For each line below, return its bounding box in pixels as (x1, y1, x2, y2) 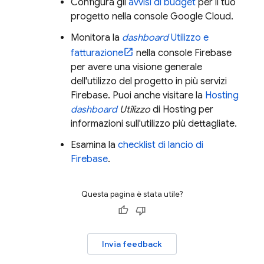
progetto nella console (71, 11, 170, 22)
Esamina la (71, 139, 118, 151)
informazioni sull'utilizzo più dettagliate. (71, 118, 237, 130)
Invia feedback (102, 239, 162, 249)
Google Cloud (170, 11, 231, 22)
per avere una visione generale (71, 61, 202, 73)
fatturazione (71, 47, 123, 59)
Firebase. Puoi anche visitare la (71, 90, 205, 101)
